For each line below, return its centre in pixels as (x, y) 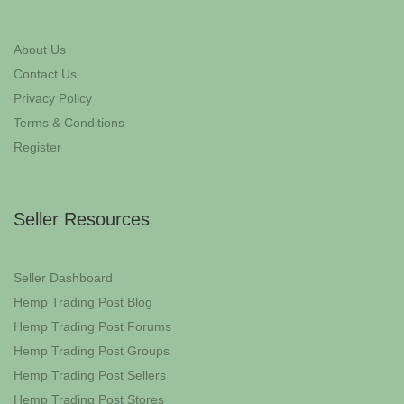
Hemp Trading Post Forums (92, 327)
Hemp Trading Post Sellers (90, 376)
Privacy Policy (53, 99)
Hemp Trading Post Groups (92, 351)
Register (37, 147)
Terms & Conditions (69, 123)
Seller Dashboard (63, 278)
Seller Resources (82, 220)
